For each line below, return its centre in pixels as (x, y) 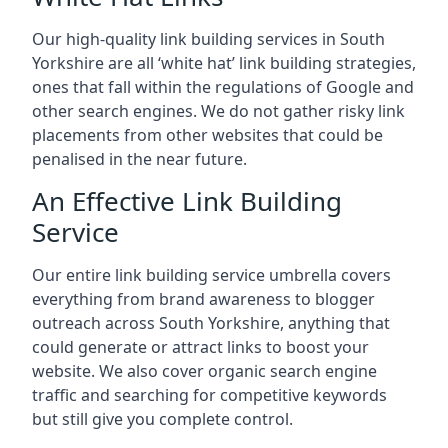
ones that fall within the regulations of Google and (223, 87)
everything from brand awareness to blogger (203, 299)
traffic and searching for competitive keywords (209, 395)
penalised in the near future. (139, 159)
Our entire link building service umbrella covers (211, 275)
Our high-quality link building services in (186, 39)
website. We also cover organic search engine (204, 371)
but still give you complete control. (162, 419)
